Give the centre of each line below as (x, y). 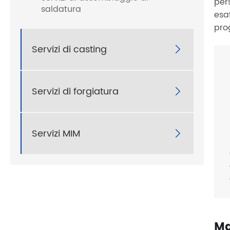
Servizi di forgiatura (75, 91)
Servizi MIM (56, 133)
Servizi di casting (69, 49)
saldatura (61, 9)
